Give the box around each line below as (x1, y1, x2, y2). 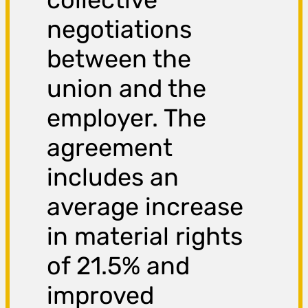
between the (47, 44, 192, 74)
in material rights (47, 221, 243, 252)
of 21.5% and (47, 251, 190, 281)
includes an (47, 162, 179, 192)
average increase (47, 192, 244, 222)
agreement (47, 133, 173, 163)
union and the (47, 74, 207, 104)
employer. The (47, 103, 207, 133)
